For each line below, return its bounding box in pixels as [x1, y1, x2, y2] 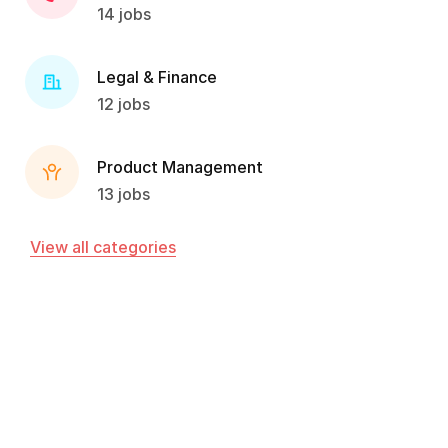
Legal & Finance [97, 66, 217, 87]
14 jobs [97, 3, 151, 24]
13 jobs [97, 183, 150, 204]
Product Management [97, 156, 263, 177]
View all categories [30, 237, 176, 257]
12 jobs [97, 93, 150, 114]
